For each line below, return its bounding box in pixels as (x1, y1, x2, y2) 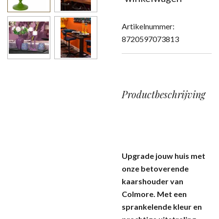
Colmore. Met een (122, 189, 187, 198)
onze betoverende (122, 164, 189, 173)
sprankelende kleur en (122, 202, 202, 211)
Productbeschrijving (122, 88, 205, 101)
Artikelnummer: (122, 22, 175, 31)
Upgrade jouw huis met (122, 151, 205, 160)
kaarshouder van (122, 176, 183, 186)
